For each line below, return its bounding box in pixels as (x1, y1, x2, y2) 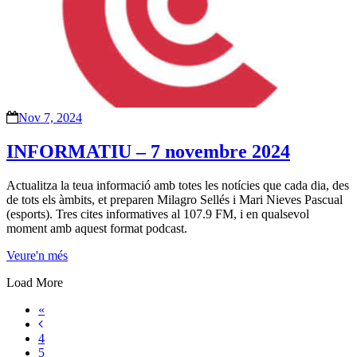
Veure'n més (6, 249, 68, 262)
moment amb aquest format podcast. (6, 222, 187, 235)
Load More (6, 276, 63, 289)
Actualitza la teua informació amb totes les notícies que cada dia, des (6, 178, 349, 192)
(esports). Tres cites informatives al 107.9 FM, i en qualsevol (6, 207, 309, 221)
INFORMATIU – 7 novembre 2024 (6, 141, 290, 163)
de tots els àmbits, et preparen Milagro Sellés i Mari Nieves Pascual (6, 193, 343, 206)
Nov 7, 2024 (18, 111, 82, 125)
